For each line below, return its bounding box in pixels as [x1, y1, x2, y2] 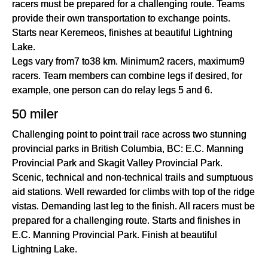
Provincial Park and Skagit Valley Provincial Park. [12, 157, 223, 168]
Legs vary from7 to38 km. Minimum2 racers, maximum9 [12, 55, 245, 66]
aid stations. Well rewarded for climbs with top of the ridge [12, 185, 255, 197]
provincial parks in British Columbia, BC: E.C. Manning [12, 142, 243, 154]
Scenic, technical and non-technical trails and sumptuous [12, 171, 253, 182]
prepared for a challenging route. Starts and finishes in [12, 214, 240, 226]
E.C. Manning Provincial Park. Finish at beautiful [12, 229, 217, 240]
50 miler [12, 106, 58, 121]
